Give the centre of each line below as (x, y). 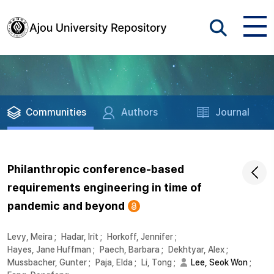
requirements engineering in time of (105, 187)
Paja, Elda (114, 262)
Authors (140, 112)
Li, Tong (157, 262)
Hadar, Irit (80, 237)
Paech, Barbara (130, 250)
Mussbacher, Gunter (47, 262)
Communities (56, 112)
